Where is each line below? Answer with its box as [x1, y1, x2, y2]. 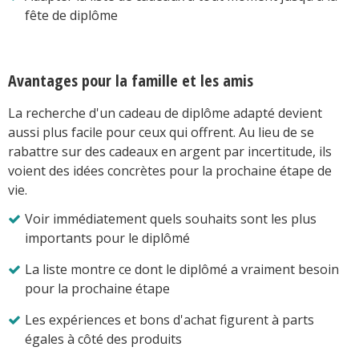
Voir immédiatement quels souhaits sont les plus [25, 209, 317, 228]
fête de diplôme [24, 6, 118, 24]
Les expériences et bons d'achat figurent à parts [25, 310, 314, 329]
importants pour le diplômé [24, 228, 190, 247]
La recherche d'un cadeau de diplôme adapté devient [8, 103, 322, 122]
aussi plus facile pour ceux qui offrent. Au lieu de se [8, 123, 314, 141]
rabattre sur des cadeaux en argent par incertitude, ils [8, 142, 332, 160]
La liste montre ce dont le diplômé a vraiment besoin [25, 260, 339, 278]
